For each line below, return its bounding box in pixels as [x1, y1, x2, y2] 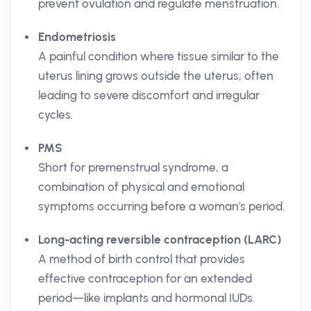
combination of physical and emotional [38, 180, 244, 194]
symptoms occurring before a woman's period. [38, 199, 285, 213]
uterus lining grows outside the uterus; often [38, 69, 274, 83]
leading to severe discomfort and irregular [38, 88, 260, 102]
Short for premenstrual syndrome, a [38, 160, 228, 174]
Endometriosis [38, 30, 116, 44]
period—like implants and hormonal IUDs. [38, 291, 255, 305]
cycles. [38, 108, 73, 121]
